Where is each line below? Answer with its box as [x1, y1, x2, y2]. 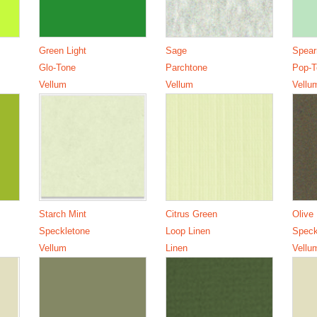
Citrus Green [166, 208, 217, 219]
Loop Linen [166, 225, 210, 236]
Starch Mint [38, 208, 86, 219]
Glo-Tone [38, 62, 76, 73]
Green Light [38, 45, 86, 56]
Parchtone [166, 62, 207, 73]
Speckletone [38, 225, 90, 236]
